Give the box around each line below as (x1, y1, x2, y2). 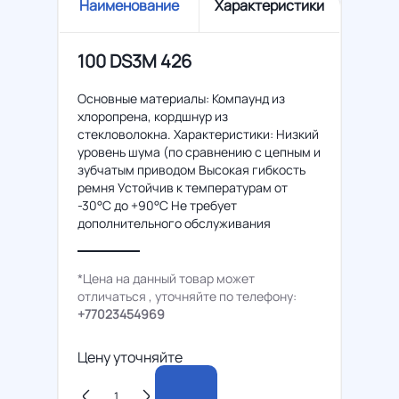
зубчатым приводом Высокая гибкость (77, 161, 305, 178)
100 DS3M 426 (77, 49, 191, 73)
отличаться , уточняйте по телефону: (77, 288, 297, 305)
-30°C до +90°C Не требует (77, 197, 237, 214)
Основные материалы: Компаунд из (77, 90, 285, 107)
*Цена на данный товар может (77, 270, 255, 287)
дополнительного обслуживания (77, 215, 271, 232)
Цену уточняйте (77, 347, 183, 367)
